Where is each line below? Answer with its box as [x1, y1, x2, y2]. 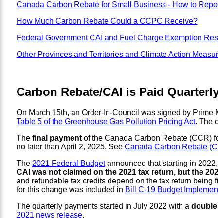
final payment [32, 133, 82, 142]
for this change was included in [16, 185, 125, 194]
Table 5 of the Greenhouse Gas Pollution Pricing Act [16, 117, 195, 126]
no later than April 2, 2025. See [16, 142, 125, 151]
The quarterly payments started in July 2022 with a [16, 201, 191, 210]
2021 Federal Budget [32, 159, 105, 167]
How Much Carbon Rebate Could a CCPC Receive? [16, 17, 198, 25]
